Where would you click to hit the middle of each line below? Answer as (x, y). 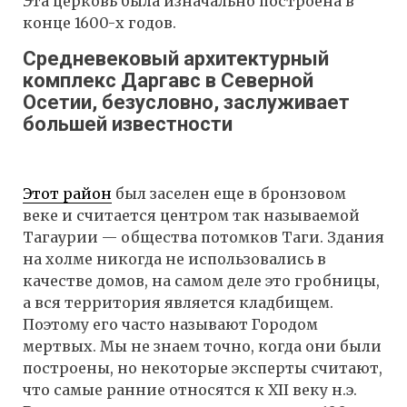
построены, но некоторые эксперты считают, (203, 368)
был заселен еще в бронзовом (229, 194)
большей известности (128, 124)
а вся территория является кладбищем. (178, 303)
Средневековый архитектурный (176, 58)
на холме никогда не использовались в (174, 259)
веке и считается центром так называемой (191, 216)
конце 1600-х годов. (99, 22)
